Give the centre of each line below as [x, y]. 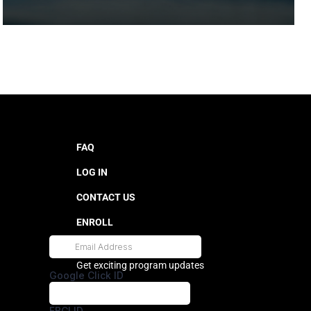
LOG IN [92, 172]
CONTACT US [106, 197]
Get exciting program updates [140, 265]
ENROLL [94, 222]
